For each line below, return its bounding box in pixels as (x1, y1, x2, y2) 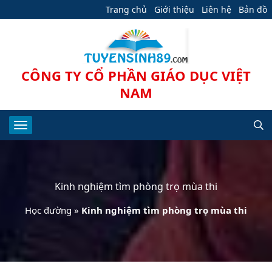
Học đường (25, 204, 72, 216)
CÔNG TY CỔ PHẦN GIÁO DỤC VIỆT (21, 66, 251, 84)
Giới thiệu (154, 4, 194, 15)
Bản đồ (239, 4, 267, 15)
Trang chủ (106, 4, 147, 15)
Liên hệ (202, 4, 231, 15)
